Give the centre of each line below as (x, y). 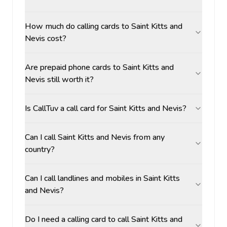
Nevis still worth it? (59, 80)
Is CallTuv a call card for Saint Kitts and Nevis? (106, 108)
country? (40, 149)
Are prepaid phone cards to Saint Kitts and (99, 67)
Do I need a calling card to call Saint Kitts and (104, 219)
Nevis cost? (46, 39)
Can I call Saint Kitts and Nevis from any (95, 137)
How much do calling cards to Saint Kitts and (104, 26)
